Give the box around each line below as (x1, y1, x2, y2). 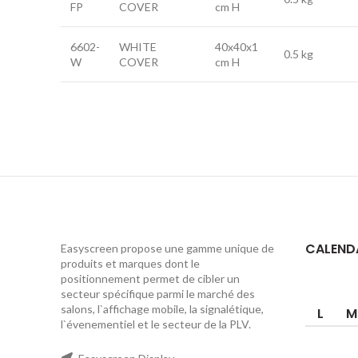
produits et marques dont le (61, 257, 200, 270)
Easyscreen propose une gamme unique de (61, 241, 274, 255)
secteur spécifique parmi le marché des (61, 287, 255, 300)
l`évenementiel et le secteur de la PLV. (61, 317, 251, 331)
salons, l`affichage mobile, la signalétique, (61, 302, 264, 316)
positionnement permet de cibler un (61, 272, 240, 285)
